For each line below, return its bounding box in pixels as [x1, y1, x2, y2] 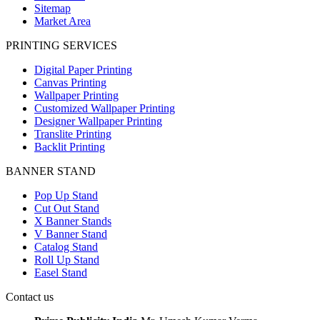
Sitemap [34, 2, 71, 15]
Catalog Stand [34, 241, 98, 254]
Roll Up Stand [34, 254, 99, 266]
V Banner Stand [34, 228, 107, 241]
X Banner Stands [34, 215, 111, 228]
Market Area [34, 15, 91, 28]
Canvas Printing [34, 76, 106, 89]
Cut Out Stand [34, 202, 99, 215]
